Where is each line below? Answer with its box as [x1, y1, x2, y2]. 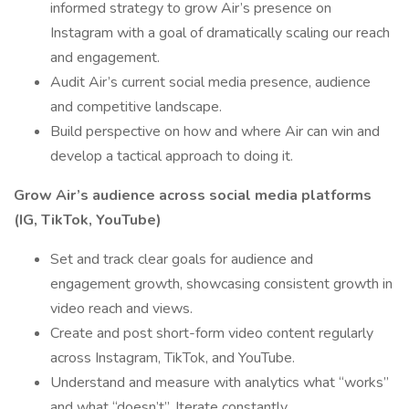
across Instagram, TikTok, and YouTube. [50, 348, 295, 368]
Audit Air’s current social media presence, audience [50, 72, 371, 92]
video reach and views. [50, 299, 193, 319]
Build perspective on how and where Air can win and [50, 121, 380, 142]
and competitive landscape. [50, 97, 222, 117]
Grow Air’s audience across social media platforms [14, 185, 372, 205]
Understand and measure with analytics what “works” [50, 372, 389, 393]
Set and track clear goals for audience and [50, 249, 313, 269]
